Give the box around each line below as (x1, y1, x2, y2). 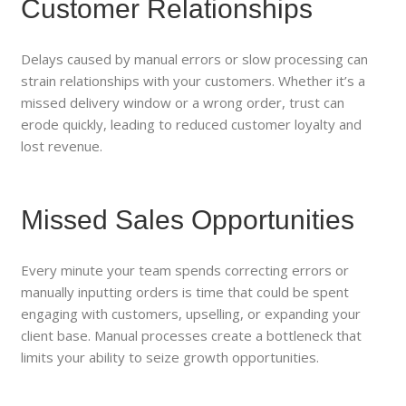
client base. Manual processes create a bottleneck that (21, 325, 362, 344)
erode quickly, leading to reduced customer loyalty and (21, 114, 362, 133)
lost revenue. (21, 136, 103, 155)
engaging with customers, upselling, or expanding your (21, 304, 362, 323)
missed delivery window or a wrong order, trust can (21, 92, 345, 111)
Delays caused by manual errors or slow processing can (21, 49, 369, 68)
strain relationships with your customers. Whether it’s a (21, 71, 366, 90)
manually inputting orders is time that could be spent (21, 282, 350, 301)
